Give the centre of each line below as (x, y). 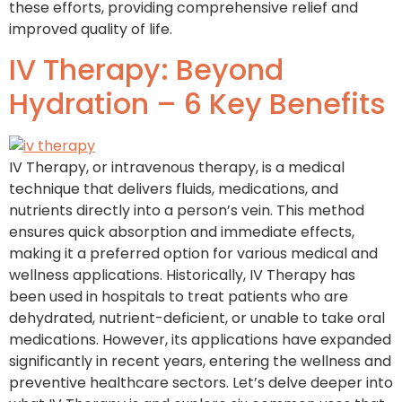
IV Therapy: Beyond (146, 70)
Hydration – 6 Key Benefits (197, 104)
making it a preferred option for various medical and (193, 254)
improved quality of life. (92, 29)
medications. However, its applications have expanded (200, 340)
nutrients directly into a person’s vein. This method (187, 211)
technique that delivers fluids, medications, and (174, 189)
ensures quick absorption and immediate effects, (182, 232)
